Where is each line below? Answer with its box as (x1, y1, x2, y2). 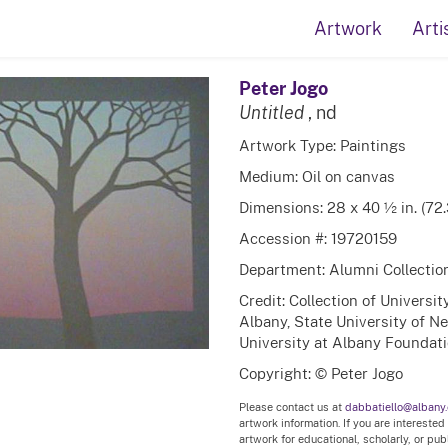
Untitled (238, 102, 304, 123)
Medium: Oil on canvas (238, 167, 395, 185)
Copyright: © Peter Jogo (238, 364, 403, 382)
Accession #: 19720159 (238, 229, 397, 247)
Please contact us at (238, 400, 345, 414)
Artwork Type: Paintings (238, 136, 406, 154)
